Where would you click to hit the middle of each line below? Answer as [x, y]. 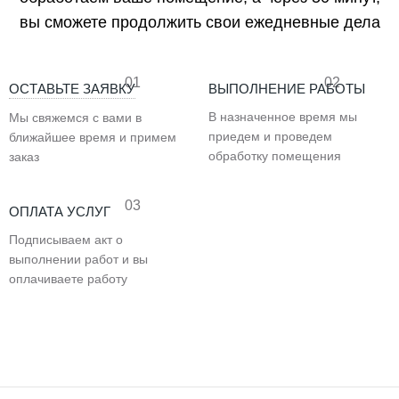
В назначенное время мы [283, 117]
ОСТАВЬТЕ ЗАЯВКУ [72, 89]
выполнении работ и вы [78, 259]
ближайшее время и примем [93, 137]
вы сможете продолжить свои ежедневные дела [199, 22]
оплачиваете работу [68, 279]
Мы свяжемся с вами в [75, 118]
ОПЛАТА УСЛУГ [60, 212]
